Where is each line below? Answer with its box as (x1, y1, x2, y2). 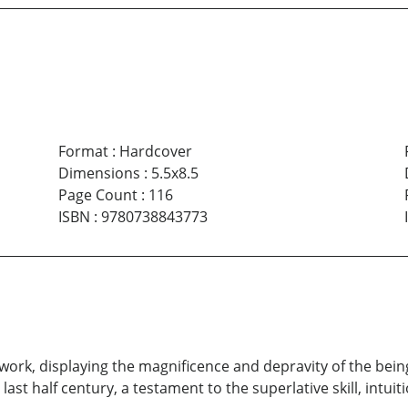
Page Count (57, 184, 138, 205)
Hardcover (118, 140, 192, 161)
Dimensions (57, 162, 140, 183)
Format (57, 140, 108, 161)
